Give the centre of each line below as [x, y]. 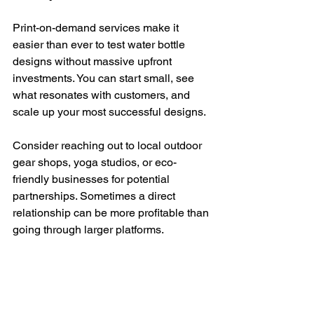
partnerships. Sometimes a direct [95, 196]
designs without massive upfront [94, 61]
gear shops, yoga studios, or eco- [95, 162]
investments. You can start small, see [105, 78]
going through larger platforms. [88, 229]
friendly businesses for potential [93, 179]
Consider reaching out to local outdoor [109, 145]
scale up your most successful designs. [109, 111]
